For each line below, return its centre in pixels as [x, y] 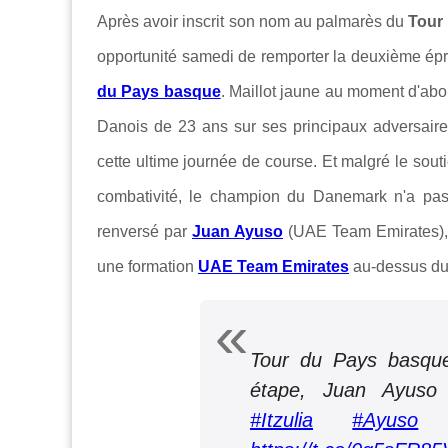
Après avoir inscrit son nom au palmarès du [253, 22]
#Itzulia [281, 420]
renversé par [144, 232]
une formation [147, 267]
